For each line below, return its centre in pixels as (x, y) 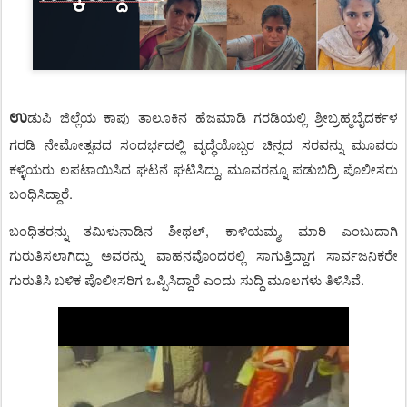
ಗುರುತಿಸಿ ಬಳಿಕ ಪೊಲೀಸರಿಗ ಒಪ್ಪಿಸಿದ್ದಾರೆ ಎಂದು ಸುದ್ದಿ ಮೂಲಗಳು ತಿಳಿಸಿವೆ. (187, 280)
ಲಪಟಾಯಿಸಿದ (98, 169)
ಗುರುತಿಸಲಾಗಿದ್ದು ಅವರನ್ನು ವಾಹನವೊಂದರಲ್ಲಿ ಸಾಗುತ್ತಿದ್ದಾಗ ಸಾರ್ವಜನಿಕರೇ (203, 255)
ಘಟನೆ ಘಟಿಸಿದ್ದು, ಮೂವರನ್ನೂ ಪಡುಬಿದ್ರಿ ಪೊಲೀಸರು (267, 169)
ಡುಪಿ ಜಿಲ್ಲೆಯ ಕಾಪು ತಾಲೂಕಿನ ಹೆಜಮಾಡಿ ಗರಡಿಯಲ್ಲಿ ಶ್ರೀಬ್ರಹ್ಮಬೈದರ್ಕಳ (213, 117)
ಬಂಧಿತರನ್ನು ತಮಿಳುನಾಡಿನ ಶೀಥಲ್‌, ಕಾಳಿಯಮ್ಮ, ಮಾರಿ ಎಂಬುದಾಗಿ (203, 231)
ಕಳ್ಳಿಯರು (35, 169)
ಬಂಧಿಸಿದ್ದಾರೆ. (41, 194)
